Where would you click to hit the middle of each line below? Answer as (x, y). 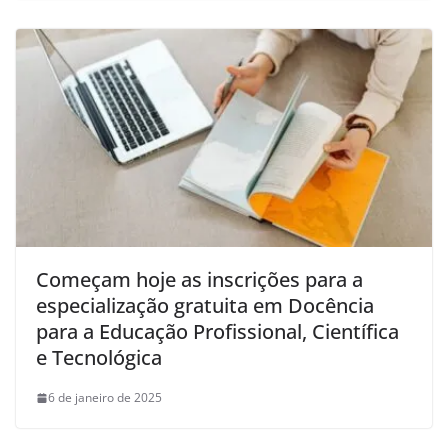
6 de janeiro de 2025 (105, 398)
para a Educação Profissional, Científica (217, 332)
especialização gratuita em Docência (205, 306)
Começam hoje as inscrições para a (199, 280)
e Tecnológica (99, 358)
